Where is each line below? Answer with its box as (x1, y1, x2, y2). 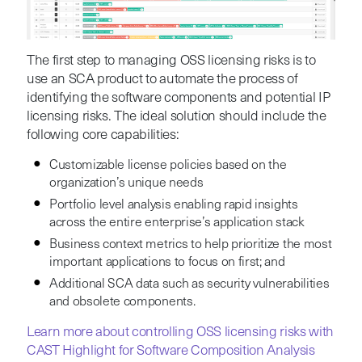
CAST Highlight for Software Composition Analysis (26, 343, 315, 358)
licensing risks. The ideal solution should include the (26, 109, 326, 124)
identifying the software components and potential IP (26, 90, 330, 105)
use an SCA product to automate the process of (26, 72, 298, 86)
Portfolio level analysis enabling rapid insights (48, 198, 298, 212)
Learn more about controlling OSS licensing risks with (26, 325, 334, 339)
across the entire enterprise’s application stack (48, 216, 305, 229)
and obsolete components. (48, 295, 196, 309)
